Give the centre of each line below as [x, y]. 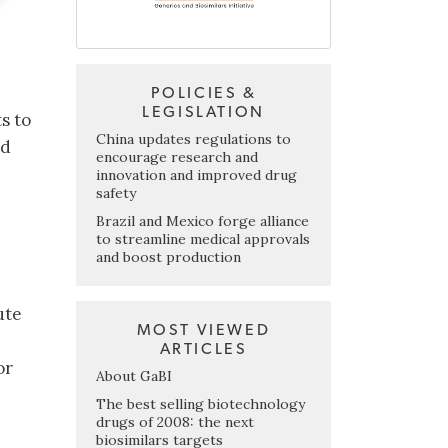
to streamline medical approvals [203, 238]
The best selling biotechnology [200, 403]
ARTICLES [203, 348]
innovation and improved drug [196, 174]
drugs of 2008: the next [175, 421]
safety [116, 192]
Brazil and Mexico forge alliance [202, 220]
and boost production [168, 256]
